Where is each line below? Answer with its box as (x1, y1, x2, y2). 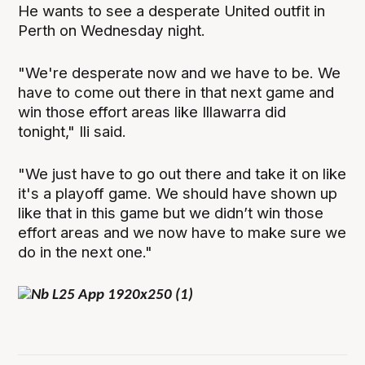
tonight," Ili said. (18, 121, 127, 141)
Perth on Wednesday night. (18, 20, 206, 40)
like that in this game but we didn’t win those (18, 203, 324, 222)
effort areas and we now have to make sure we (18, 222, 347, 242)
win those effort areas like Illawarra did (18, 102, 287, 121)
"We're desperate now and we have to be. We (18, 63, 341, 82)
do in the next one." (18, 242, 153, 262)
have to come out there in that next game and (18, 82, 335, 102)
